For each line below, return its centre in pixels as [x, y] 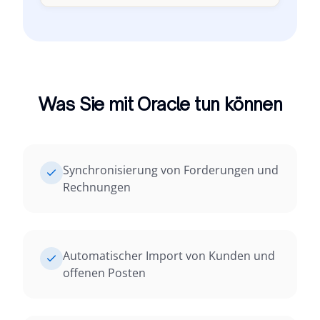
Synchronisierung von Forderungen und [171, 170]
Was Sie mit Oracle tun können [160, 104]
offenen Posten [104, 273]
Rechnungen [97, 187]
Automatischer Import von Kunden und [169, 256]
